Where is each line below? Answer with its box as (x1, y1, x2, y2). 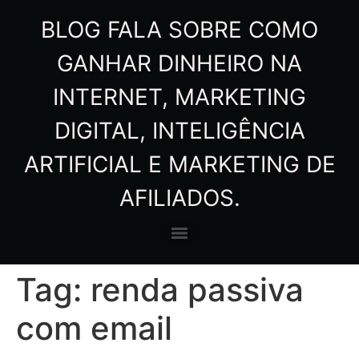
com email (16, 309, 172, 348)
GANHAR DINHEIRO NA (57, 50, 302, 77)
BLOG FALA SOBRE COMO (41, 16, 318, 43)
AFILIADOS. (119, 184, 240, 212)
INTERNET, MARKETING (53, 83, 306, 111)
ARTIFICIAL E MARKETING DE (23, 151, 336, 178)
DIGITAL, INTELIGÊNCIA (54, 117, 305, 144)
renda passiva (91, 270, 304, 309)
